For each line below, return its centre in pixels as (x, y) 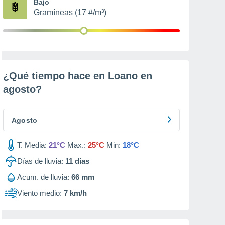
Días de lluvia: (40, 161)
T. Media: (32, 145)
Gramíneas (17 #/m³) (70, 12)
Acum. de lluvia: (43, 177)
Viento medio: (39, 193)
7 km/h (75, 193)
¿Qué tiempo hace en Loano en (78, 76)
